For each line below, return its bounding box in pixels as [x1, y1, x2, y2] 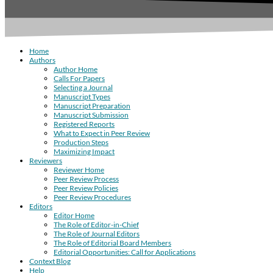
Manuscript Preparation [54, 101, 130, 110]
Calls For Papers [54, 73, 105, 83]
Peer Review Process [54, 174, 119, 183]
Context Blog [29, 256, 71, 266]
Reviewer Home [54, 165, 104, 174]
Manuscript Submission [54, 110, 129, 119]
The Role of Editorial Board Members [54, 238, 171, 247]
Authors [29, 55, 55, 65]
